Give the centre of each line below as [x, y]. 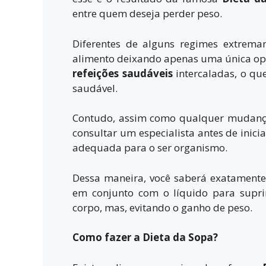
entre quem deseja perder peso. [147, 13]
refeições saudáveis [123, 73]
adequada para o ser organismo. [150, 148]
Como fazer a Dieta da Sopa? [145, 237]
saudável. [95, 88]
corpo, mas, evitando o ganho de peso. [162, 207]
